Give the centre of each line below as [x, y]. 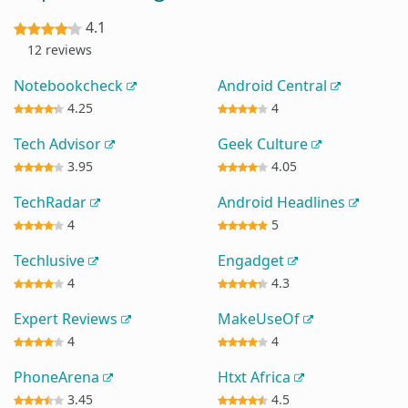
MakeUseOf [260, 318]
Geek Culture [265, 143]
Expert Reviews [67, 318]
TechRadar [52, 202]
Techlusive [51, 260]
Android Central [274, 85]
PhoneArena [58, 377]
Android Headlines [283, 202]
